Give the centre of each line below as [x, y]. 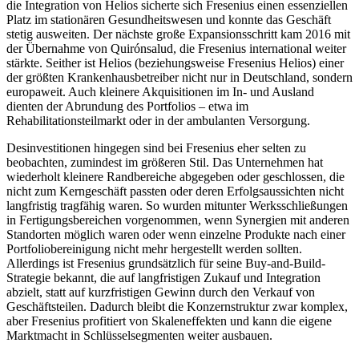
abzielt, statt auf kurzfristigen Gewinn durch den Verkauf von [161, 292]
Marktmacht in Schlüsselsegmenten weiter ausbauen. [139, 336]
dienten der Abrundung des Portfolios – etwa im [127, 107]
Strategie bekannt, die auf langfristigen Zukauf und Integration [163, 278]
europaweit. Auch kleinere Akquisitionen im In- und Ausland [160, 92]
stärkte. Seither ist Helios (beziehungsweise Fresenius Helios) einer [175, 63]
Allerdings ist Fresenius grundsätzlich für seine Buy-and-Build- [166, 264]
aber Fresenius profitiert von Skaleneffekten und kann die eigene [169, 321]
